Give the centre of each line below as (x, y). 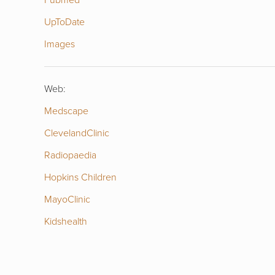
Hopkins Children (80, 177)
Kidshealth (66, 221)
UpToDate (64, 22)
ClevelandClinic (77, 133)
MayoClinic (67, 199)
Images (60, 44)
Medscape (66, 111)
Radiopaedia (70, 155)
